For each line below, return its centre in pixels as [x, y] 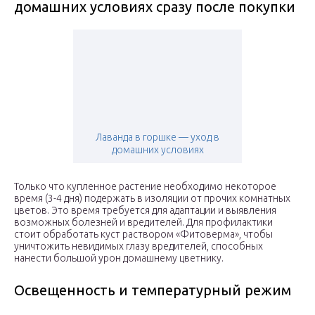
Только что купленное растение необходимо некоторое [145, 187]
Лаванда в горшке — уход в [157, 137]
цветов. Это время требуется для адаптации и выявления [145, 211]
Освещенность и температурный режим [153, 290]
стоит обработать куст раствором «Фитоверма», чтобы [143, 234]
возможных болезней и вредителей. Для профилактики [143, 223]
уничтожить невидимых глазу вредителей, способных [139, 246]
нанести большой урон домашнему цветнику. [119, 258]
